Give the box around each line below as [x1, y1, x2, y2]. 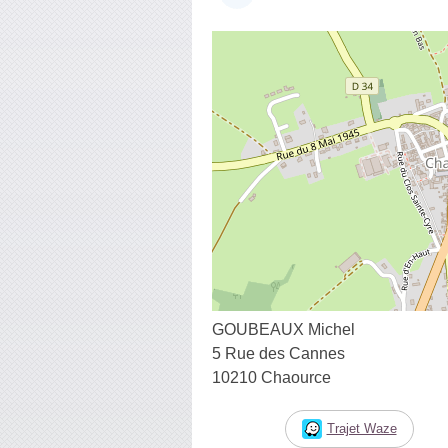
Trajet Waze [326, 420, 397, 436]
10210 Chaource [212, 368, 331, 386]
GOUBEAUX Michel [212, 320, 355, 338]
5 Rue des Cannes [212, 344, 345, 362]
